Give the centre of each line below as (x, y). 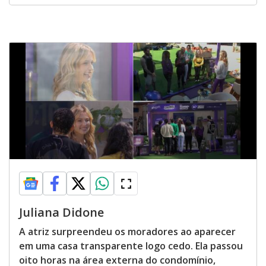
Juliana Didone (61, 212)
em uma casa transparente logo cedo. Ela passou (131, 246)
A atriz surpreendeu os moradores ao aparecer (127, 232)
